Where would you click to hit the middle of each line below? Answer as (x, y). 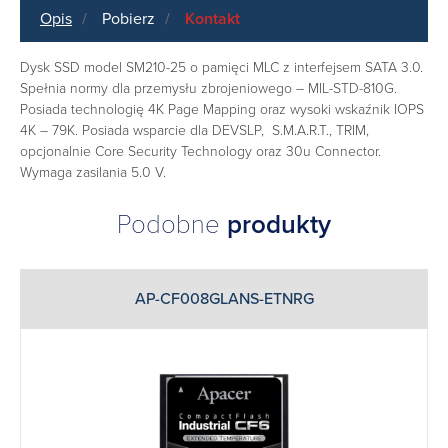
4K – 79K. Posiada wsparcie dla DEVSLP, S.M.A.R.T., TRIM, (194, 130)
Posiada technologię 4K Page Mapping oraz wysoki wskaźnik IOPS (222, 109)
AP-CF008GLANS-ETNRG (224, 299)
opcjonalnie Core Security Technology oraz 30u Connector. (200, 151)
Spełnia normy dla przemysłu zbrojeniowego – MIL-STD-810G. (208, 88)
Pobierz (128, 18)
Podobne (172, 225)
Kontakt (212, 18)
